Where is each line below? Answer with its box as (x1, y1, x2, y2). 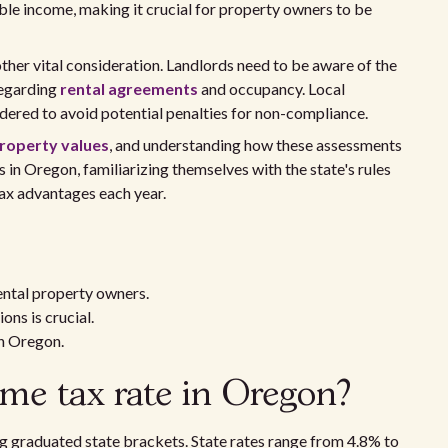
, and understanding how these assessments (109, 135, 402, 154)
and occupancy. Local (198, 79, 345, 98)
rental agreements (60, 79, 198, 98)
